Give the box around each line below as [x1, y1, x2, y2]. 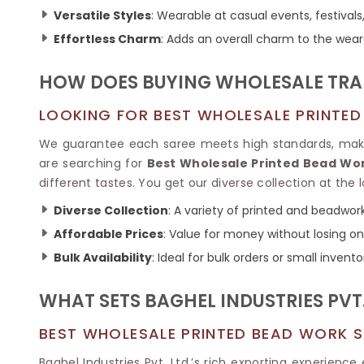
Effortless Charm [54, 30, 161, 47]
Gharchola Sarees [26, 32, 123, 48]
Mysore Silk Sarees [239, 24, 339, 40]
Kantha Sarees [26, 13, 104, 29]
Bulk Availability [54, 249, 152, 266]
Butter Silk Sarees [239, 5, 331, 21]
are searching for [39, 154, 147, 171]
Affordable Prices [54, 225, 163, 242]
